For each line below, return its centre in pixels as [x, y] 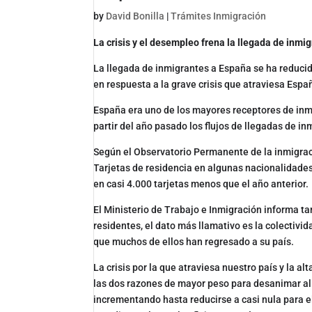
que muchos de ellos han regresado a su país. [194, 241]
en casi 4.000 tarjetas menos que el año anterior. [201, 184]
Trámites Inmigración [219, 16]
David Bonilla [135, 16]
